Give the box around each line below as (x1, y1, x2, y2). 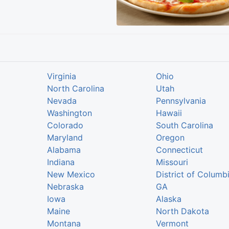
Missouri (156, 157, 189, 168)
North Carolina (47, 83, 104, 94)
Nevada (47, 96, 77, 106)
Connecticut (156, 145, 203, 155)
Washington (47, 108, 92, 119)
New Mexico (47, 169, 95, 180)
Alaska (156, 194, 182, 204)
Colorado (47, 120, 83, 131)
